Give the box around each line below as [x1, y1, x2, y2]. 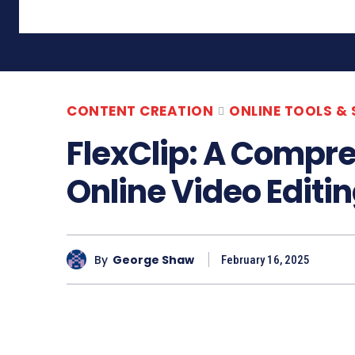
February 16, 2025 [221, 253, 310, 268]
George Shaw [113, 251, 194, 268]
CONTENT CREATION [67, 101, 213, 121]
